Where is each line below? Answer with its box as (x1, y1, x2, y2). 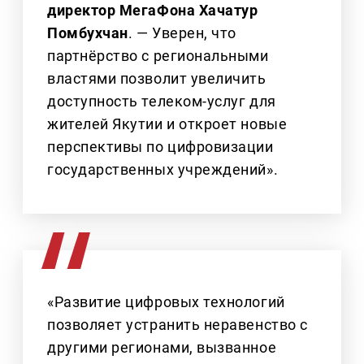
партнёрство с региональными (47, 47, 269, 65)
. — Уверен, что (128, 24, 236, 42)
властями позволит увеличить (47, 70, 266, 88)
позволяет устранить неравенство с (47, 316, 308, 334)
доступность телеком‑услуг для (47, 93, 276, 110)
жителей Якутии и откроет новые (47, 115, 288, 133)
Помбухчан (47, 24, 128, 42)
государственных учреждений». (47, 161, 279, 179)
